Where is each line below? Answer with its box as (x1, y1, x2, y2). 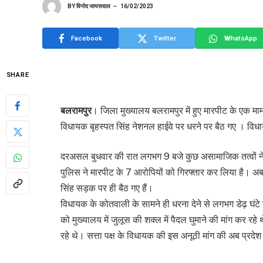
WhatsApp (224, 33, 257, 42)
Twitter (154, 33, 176, 42)
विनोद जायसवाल (76, 2, 110, 9)
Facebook (71, 33, 102, 42)
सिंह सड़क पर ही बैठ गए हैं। (60, 183, 153, 194)
